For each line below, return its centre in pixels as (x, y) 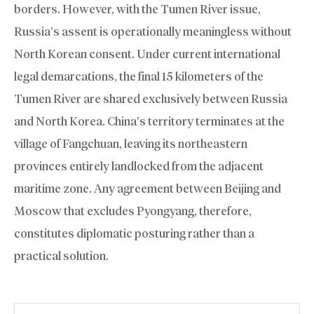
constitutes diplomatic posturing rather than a (134, 233)
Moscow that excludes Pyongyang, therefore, (133, 211)
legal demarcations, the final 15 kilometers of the (139, 76)
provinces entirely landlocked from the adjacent (139, 166)
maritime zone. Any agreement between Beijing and (148, 188)
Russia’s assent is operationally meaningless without (153, 31)
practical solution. (61, 255)
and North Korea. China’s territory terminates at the (149, 121)
